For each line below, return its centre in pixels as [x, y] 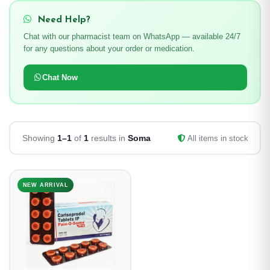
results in [108, 138]
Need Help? [62, 20]
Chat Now [60, 77]
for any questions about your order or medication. [109, 48]
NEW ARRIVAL [46, 185]
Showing [39, 138]
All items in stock [217, 138]
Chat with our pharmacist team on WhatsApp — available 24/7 [132, 36]
